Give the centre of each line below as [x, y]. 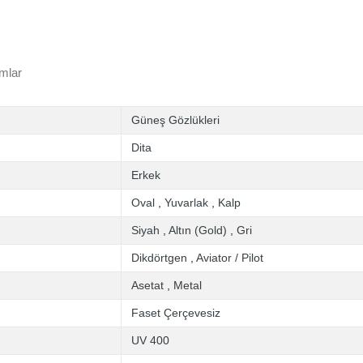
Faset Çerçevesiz [176, 313]
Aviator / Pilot [230, 258]
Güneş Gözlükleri [175, 120]
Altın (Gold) [198, 230]
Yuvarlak [186, 203]
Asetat [147, 285]
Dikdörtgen [159, 258]
